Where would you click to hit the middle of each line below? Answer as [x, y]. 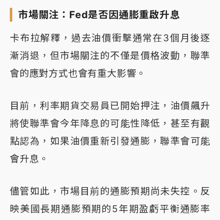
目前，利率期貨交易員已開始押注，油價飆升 [110, 106]
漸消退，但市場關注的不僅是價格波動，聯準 [110, 56]
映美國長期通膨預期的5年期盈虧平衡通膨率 [110, 209]
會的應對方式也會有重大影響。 [78, 73]
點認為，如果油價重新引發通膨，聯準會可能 [110, 141]
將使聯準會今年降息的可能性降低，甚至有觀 [110, 124]
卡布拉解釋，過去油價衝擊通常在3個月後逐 [110, 38]
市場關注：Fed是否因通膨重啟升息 [99, 15]
